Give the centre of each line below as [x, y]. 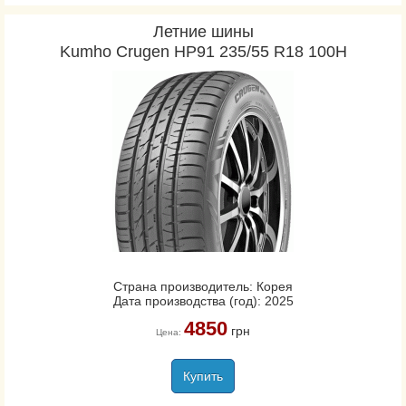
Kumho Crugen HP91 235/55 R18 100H [203, 52]
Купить [203, 376]
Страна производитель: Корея [203, 286]
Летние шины [203, 32]
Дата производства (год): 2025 [203, 301]
